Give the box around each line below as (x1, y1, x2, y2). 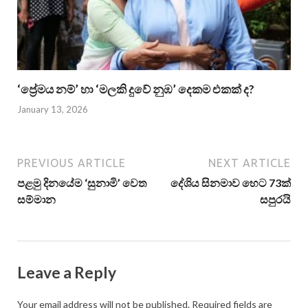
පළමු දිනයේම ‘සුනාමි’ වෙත (17, 175, 146, 189)
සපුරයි (260, 192, 291, 206)
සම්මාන (17, 192, 56, 206)
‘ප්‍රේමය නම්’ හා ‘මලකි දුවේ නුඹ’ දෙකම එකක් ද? (17, 82, 254, 97)
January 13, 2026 (17, 103, 88, 115)
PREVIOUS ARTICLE (17, 156, 126, 169)
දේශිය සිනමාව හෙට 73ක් (170, 175, 291, 189)
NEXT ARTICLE (208, 156, 291, 169)
